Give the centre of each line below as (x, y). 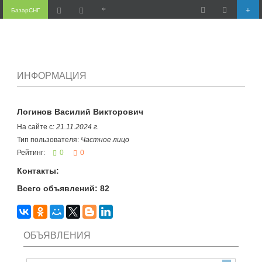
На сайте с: (36, 127)
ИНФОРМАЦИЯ (51, 76)
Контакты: (38, 171)
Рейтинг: (32, 153)
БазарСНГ (25, 10)
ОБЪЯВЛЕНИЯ (57, 235)
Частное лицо (105, 140)
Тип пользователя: (49, 140)
